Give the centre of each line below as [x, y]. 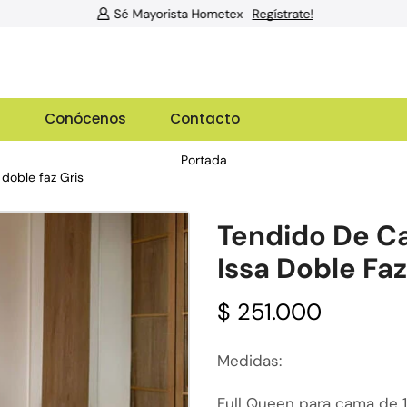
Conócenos [85, 119]
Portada [203, 160]
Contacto [204, 119]
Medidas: [249, 361]
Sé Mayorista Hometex [177, 14]
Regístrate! [281, 14]
